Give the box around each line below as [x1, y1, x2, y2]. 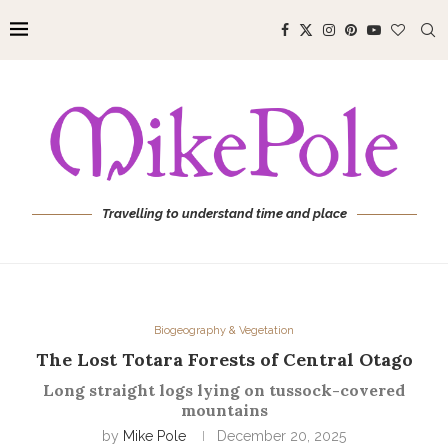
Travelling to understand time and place [101, 206, 347, 222]
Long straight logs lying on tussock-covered [43, 380, 405, 401]
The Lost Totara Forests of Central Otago [35, 348, 413, 372]
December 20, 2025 [217, 428, 346, 445]
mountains [180, 400, 268, 421]
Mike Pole [123, 428, 186, 445]
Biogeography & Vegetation [154, 324, 294, 338]
